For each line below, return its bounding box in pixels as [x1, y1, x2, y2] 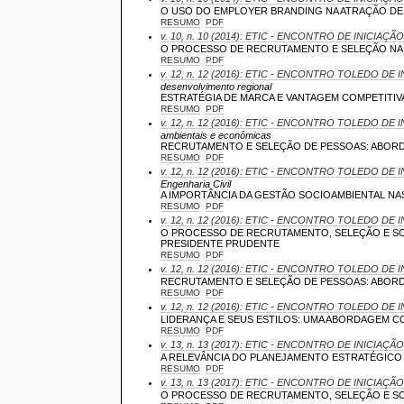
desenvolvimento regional [161, 80, 272, 92]
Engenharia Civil [161, 178, 232, 189]
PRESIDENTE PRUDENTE [161, 237, 280, 249]
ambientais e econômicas [161, 129, 272, 141]
